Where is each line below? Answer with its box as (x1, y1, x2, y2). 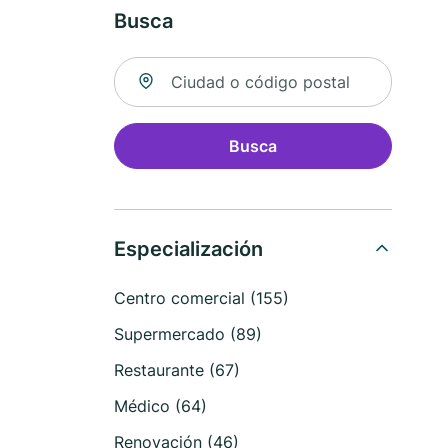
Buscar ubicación (113, 58, 242, 78)
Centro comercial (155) (114, 288, 289, 308)
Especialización (114, 237, 263, 261)
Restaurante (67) (114, 360, 240, 380)
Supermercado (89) (114, 324, 262, 344)
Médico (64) (114, 396, 207, 416)
